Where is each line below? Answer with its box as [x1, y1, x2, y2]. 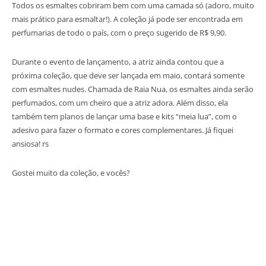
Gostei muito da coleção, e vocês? [12, 167, 130, 178]
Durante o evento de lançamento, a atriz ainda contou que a [12, 56, 224, 67]
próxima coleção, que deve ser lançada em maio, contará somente [12, 69, 245, 81]
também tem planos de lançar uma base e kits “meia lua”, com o [12, 110, 237, 122]
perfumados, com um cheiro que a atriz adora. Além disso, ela [12, 97, 228, 108]
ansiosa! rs [12, 138, 49, 149]
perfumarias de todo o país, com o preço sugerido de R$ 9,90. [12, 27, 226, 38]
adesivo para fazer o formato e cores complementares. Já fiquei [12, 124, 233, 135]
